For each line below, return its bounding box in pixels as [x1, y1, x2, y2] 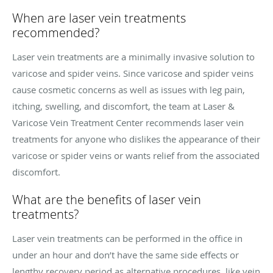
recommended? [12, 24, 99, 41]
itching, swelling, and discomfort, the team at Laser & [12, 99, 235, 112]
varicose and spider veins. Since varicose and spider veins [12, 66, 253, 79]
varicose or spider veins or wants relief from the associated [12, 149, 260, 161]
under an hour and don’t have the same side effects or [12, 248, 239, 261]
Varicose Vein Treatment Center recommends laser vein [12, 116, 244, 129]
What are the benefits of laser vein [12, 191, 201, 208]
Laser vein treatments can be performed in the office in [12, 232, 243, 244]
